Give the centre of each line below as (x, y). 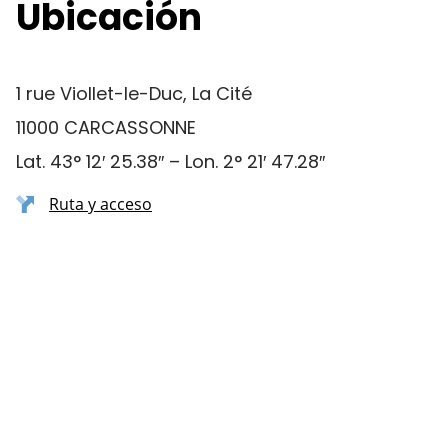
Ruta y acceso (100, 204)
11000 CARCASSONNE (106, 127)
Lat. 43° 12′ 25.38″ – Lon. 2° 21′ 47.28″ (170, 161)
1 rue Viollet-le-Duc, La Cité (134, 93)
